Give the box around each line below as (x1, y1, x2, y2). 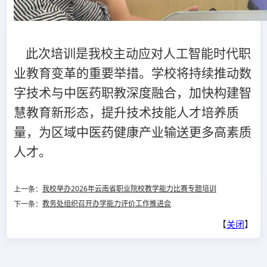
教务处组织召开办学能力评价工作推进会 (42, 198, 171, 209)
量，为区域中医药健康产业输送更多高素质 (14, 125, 252, 139)
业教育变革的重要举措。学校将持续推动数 (14, 66, 252, 80)
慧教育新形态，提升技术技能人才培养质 (14, 105, 239, 120)
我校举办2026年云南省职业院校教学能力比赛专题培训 (42, 183, 216, 194)
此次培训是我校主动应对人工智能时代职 (14, 46, 251, 61)
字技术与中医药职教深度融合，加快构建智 (14, 85, 252, 100)
